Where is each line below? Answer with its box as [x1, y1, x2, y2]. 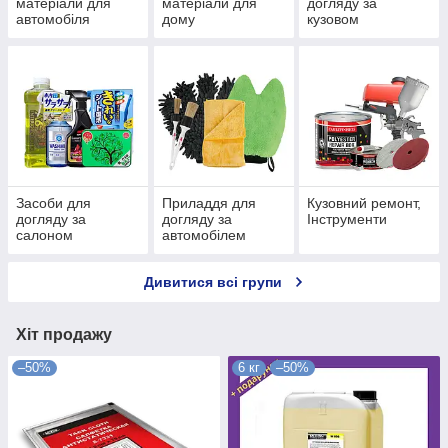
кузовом [307, 11, 360, 28]
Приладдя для [161, 195, 256, 212]
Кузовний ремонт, [307, 195, 422, 212]
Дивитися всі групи [144, 274, 282, 291]
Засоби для [16, 195, 91, 212]
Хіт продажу [16, 326, 112, 344]
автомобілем [161, 227, 246, 244]
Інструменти [307, 211, 388, 228]
